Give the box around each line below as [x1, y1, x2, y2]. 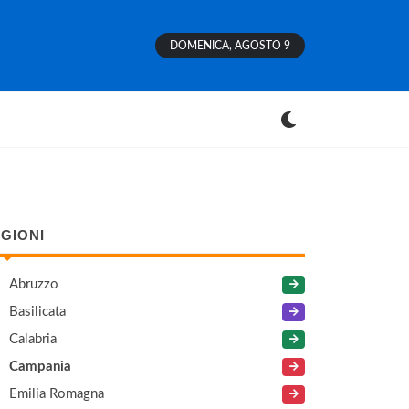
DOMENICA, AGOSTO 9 [170, 40, 290, 51]
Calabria [9, 332, 57, 346]
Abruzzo [9, 278, 58, 291]
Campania [9, 360, 71, 373]
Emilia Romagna [9, 387, 104, 401]
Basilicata [9, 305, 66, 319]
